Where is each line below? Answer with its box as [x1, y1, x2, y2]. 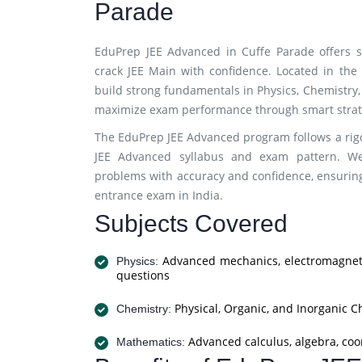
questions [116, 267, 170, 283]
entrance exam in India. [95, 187, 223, 203]
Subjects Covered [95, 210, 288, 237]
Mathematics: [116, 335, 185, 348]
